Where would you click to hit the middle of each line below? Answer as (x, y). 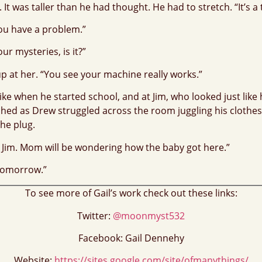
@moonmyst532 (149, 216)
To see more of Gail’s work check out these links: (131, 193)
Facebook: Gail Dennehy (131, 238)
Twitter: (95, 216)
